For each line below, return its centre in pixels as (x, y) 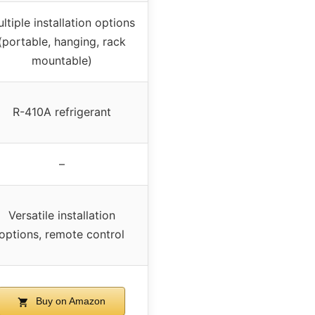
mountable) (62, 61)
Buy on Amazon (69, 301)
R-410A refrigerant (62, 112)
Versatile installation (62, 216)
